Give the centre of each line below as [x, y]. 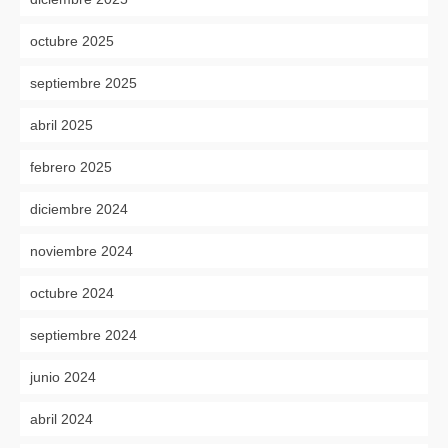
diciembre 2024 [79, 208]
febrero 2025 [71, 166]
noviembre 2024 [81, 250]
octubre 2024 [72, 292]
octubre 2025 [72, 40]
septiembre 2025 [83, 82]
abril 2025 [61, 124]
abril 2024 [61, 418]
